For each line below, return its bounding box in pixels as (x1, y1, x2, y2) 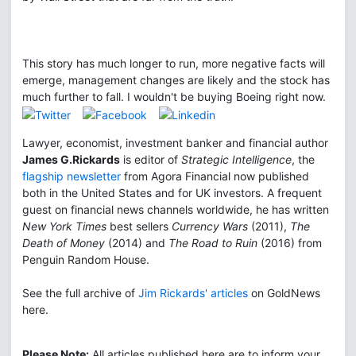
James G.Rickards (22, 152, 120, 166)
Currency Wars (172, 219, 248, 233)
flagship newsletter (22, 168, 121, 183)
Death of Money (22, 235, 105, 250)
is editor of (120, 152, 181, 166)
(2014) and (105, 235, 168, 250)
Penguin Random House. (22, 252, 149, 266)
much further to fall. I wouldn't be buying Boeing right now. (22, 90, 326, 103)
